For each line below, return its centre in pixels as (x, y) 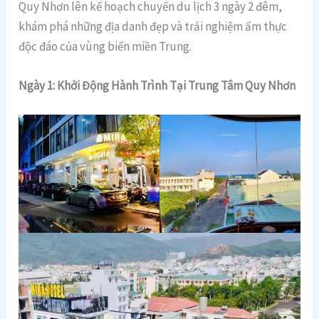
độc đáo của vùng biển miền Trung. (105, 46)
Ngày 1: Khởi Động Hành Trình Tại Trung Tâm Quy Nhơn (157, 86)
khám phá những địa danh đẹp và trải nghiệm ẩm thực (153, 26)
